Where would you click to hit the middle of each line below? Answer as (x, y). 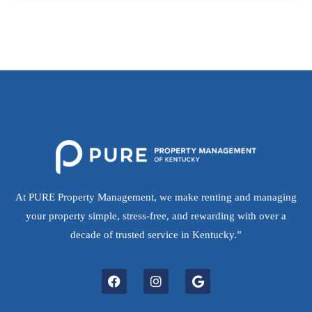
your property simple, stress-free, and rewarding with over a (156, 216)
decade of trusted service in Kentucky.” (156, 234)
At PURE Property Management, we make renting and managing (156, 197)
